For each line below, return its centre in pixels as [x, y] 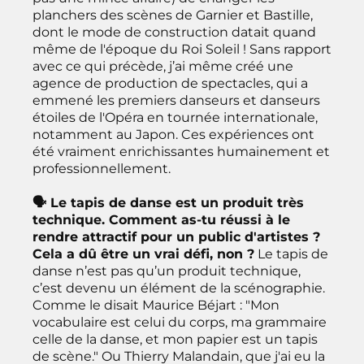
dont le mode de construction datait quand [174, 32]
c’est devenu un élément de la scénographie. [179, 288]
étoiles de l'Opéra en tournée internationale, [175, 117]
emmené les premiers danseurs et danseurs [176, 100]
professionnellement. [102, 168]
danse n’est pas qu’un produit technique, [167, 271]
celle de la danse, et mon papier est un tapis [175, 339]
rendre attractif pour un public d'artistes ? [176, 236]
